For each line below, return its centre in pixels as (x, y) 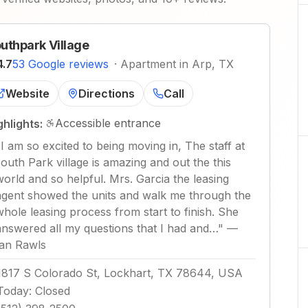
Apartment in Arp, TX (177, 64)
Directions (107, 93)
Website (27, 93)
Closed (53, 291)
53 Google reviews (60, 64)
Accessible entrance (108, 123)
